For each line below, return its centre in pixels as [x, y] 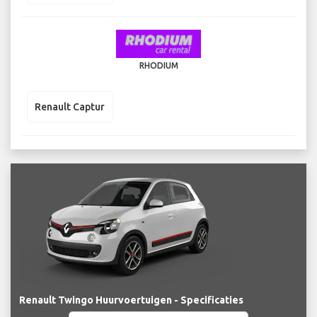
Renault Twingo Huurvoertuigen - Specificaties [131, 300]
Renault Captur [70, 106]
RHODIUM [158, 66]
